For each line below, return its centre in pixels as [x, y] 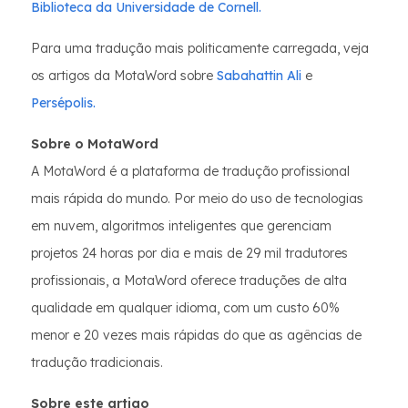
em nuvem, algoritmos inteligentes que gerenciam [181, 226]
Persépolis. [63, 103]
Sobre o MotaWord [95, 144]
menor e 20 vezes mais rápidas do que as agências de [196, 335]
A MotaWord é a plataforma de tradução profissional [190, 171]
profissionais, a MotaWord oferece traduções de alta [189, 280]
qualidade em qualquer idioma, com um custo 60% [185, 308]
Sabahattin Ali [257, 76]
